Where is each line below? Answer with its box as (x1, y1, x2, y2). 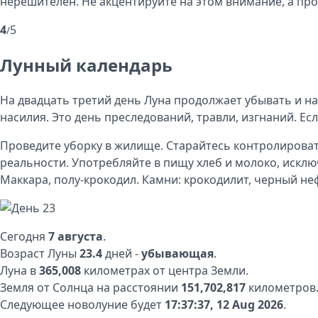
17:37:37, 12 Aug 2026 (165, 297, 283, 313)
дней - (102, 246, 141, 262)
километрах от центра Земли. (81, 263, 248, 279)
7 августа (48, 229, 103, 245)
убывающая (141, 246, 214, 262)
